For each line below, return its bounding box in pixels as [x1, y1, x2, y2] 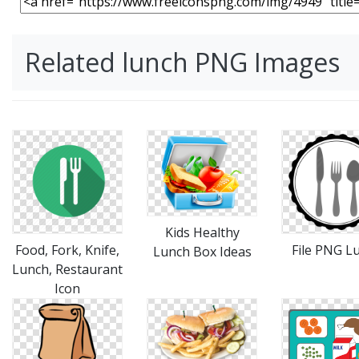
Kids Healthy [164, 223, 240, 241]
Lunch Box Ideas [152, 242, 252, 260]
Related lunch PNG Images [25, 44, 340, 79]
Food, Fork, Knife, [15, 240, 119, 259]
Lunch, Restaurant [12, 260, 123, 278]
